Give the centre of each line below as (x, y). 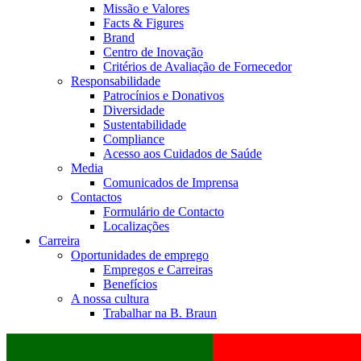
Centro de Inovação (153, 52)
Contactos (96, 197)
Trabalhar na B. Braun (160, 313)
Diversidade (134, 110)
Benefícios (130, 284)
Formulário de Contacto (164, 211)
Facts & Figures (143, 23)
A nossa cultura (110, 298)
